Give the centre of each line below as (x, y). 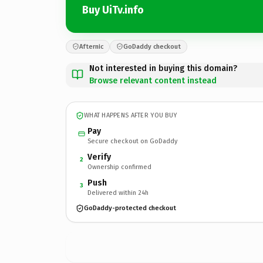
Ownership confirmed (119, 167)
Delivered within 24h (118, 193)
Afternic (91, 46)
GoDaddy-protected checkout (130, 208)
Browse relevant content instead (153, 80)
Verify (99, 157)
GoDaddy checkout (152, 46)
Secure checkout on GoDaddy (132, 141)
